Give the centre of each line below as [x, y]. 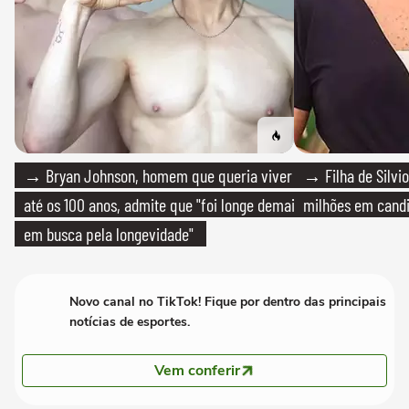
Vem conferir [197, 370]
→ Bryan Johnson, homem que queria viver [158, 175]
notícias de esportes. [130, 321]
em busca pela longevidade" [109, 233]
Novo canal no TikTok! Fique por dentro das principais [228, 301]
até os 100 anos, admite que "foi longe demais [163, 204]
